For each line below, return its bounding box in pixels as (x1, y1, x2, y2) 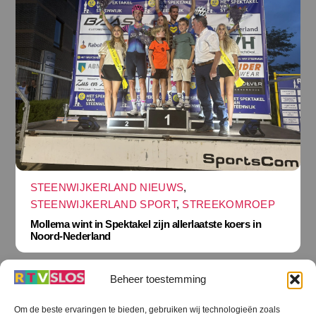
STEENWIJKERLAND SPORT (30, 197, 176, 210)
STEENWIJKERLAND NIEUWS (30, 181, 184, 193)
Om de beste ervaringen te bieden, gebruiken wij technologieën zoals (14, 305, 280, 315)
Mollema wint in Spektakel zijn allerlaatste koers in (30, 218, 262, 231)
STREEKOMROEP (182, 197, 276, 210)
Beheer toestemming (110, 273, 206, 286)
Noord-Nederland (30, 230, 111, 243)
